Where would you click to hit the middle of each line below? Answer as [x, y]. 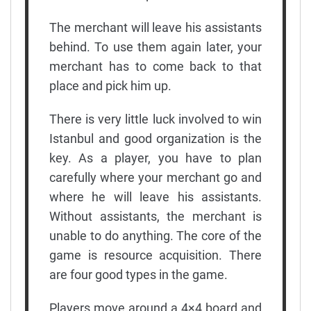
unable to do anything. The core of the [155, 235]
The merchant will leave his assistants [155, 27]
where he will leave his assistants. [155, 196]
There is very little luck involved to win [155, 119]
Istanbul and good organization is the [155, 138]
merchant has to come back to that [155, 66]
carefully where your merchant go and [155, 177]
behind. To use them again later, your [155, 47]
